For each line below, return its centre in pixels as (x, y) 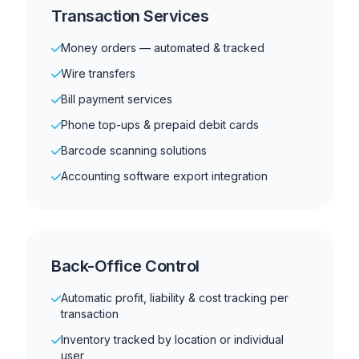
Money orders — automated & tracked (163, 47)
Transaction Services (130, 16)
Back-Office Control (125, 266)
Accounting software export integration (164, 175)
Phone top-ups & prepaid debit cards (160, 124)
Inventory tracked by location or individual (172, 339)
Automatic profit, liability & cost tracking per (175, 297)
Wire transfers (98, 73)
